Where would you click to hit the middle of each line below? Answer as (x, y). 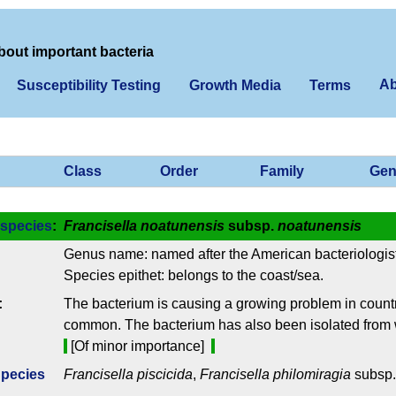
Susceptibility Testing (89, 85)
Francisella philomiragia (275, 375)
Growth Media (235, 85)
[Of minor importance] (139, 346)
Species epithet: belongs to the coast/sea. (194, 276)
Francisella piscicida (128, 375)
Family (282, 171)
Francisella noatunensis (144, 226)
